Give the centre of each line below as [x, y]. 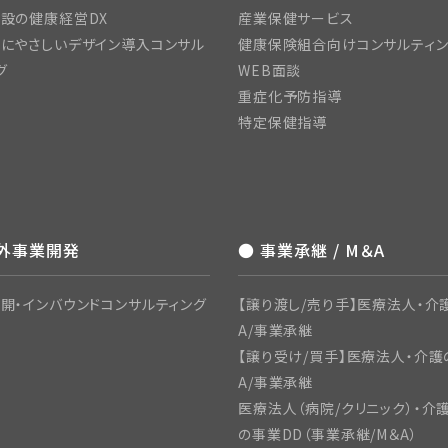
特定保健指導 [283, 122]
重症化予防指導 [290, 96]
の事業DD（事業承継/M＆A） [328, 434]
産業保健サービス [296, 18]
